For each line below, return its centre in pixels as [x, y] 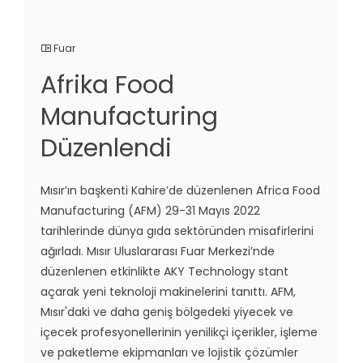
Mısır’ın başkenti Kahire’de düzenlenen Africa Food [180, 191]
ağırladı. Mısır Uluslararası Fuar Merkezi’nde [158, 252]
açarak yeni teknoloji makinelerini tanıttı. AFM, [168, 292]
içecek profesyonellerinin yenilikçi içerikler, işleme [179, 333]
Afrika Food [107, 85]
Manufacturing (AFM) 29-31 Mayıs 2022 [150, 211]
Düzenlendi [106, 149]
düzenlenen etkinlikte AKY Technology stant [164, 272]
